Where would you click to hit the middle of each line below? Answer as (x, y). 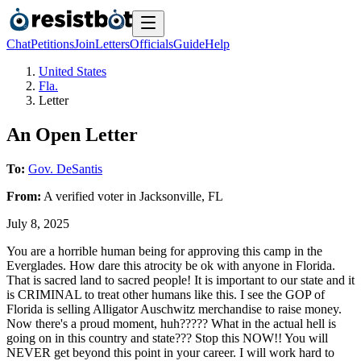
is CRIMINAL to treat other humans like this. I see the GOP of (166, 294)
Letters (112, 44)
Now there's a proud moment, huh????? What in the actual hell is (171, 323)
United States (73, 71)
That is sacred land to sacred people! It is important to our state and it (180, 280)
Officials (151, 44)
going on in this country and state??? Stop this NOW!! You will (167, 338)
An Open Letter (72, 134)
